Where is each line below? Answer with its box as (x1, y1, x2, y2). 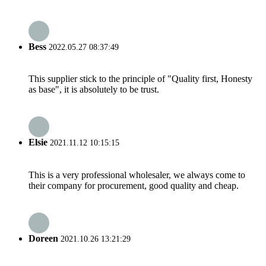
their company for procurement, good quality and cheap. (28, 180, 239, 191)
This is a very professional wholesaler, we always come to (28, 169, 245, 180)
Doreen (28, 233, 58, 243)
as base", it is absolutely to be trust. (28, 84, 159, 94)
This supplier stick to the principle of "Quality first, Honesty (28, 73, 252, 84)
